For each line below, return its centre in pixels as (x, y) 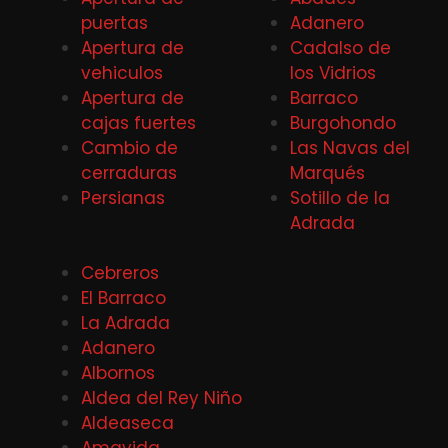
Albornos (118, 373)
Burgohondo (343, 122)
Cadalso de (340, 47)
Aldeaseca (127, 423)
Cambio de (129, 147)
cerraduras (129, 172)
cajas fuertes (138, 122)
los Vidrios (333, 72)
